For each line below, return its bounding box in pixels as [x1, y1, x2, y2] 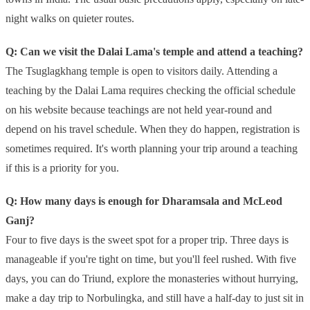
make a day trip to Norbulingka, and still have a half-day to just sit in [6, 292, 304, 304]
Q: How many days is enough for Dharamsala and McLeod [6, 195, 282, 208]
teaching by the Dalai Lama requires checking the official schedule [6, 84, 295, 97]
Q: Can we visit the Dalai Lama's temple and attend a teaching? [6, 46, 303, 58]
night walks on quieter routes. [6, 12, 134, 25]
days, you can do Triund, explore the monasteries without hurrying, [6, 273, 298, 285]
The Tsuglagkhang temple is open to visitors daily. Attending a [6, 65, 277, 77]
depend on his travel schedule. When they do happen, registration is [6, 123, 300, 136]
